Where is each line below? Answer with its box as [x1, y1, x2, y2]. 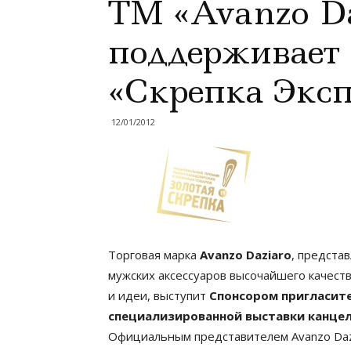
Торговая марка [108, 247, 200, 262]
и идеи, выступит [108, 288, 209, 303]
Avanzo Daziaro [200, 247, 291, 262]
